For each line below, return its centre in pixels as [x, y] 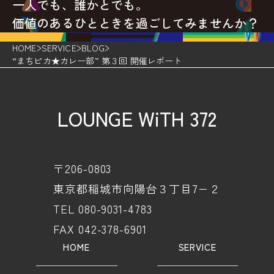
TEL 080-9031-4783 [103, 209]
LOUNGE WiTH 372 [137, 118]
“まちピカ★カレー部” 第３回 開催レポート [97, 61]
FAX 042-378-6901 [100, 229]
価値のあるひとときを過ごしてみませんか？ [136, 23]
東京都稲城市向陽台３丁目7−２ [137, 189]
